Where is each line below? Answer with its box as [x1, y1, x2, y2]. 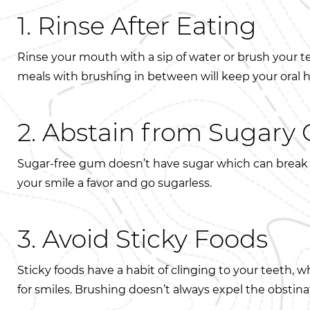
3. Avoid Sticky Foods [17, 224, 268, 254]
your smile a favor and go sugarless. [17, 176, 212, 190]
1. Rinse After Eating [17, 10, 257, 41]
